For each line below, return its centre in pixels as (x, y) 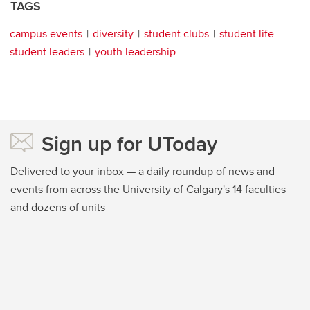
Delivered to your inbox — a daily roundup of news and (143, 172)
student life (247, 34)
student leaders (47, 52)
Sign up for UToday (129, 144)
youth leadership (135, 52)
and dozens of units (58, 208)
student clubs (176, 34)
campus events (46, 34)
